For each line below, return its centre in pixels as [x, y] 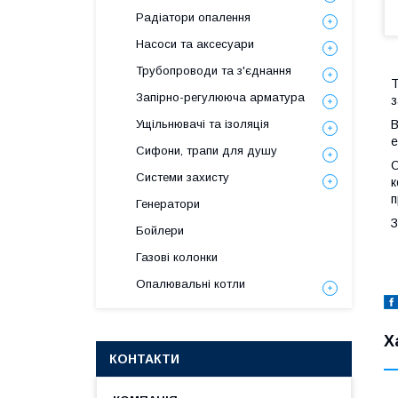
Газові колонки [177, 257]
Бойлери [160, 231]
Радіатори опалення [193, 17]
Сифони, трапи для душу [207, 151]
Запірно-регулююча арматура [220, 97]
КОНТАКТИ [144, 359]
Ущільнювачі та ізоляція [203, 124]
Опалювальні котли [191, 284]
